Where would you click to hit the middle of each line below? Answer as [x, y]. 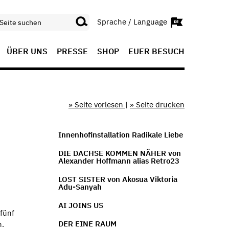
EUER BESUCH [156, 51]
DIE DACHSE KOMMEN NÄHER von [119, 153]
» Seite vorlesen [97, 105]
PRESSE [72, 51]
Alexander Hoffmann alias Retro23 [119, 161]
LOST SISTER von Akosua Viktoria [118, 179]
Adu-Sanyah [80, 187]
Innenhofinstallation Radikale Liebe [120, 134]
